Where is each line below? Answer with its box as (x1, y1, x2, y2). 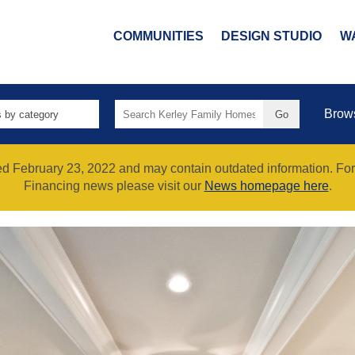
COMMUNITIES (113, 29, 204, 43)
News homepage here (204, 179, 329, 193)
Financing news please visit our (23, 179, 204, 193)
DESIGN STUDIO (221, 29, 323, 43)
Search (113, 101, 155, 114)
